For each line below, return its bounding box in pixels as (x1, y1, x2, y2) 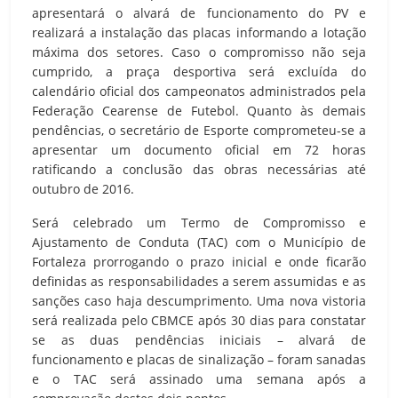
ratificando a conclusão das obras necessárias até (32, 160, 366, 178)
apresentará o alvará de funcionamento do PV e (32, 4, 366, 21)
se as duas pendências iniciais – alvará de (32, 330, 366, 348)
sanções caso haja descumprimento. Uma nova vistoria (32, 291, 366, 309)
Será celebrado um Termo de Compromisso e (32, 213, 366, 231)
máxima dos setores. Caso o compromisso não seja (32, 43, 366, 60)
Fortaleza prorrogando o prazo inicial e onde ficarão (32, 252, 366, 270)
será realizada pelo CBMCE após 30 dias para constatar (32, 311, 366, 329)
